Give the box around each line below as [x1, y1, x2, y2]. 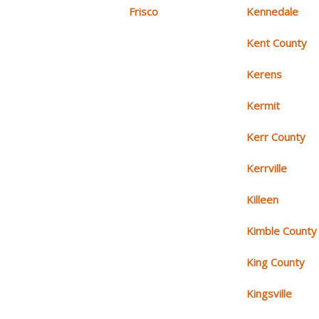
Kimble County [246, 224, 318, 239]
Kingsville [246, 286, 293, 301]
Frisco [128, 4, 158, 19]
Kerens [246, 67, 283, 82]
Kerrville [246, 161, 288, 176]
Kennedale [246, 4, 299, 19]
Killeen [246, 192, 279, 207]
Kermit [246, 98, 281, 113]
